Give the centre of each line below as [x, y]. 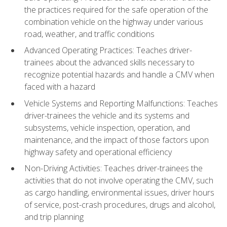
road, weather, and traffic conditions [89, 34]
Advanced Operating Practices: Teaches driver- [108, 50]
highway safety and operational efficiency [98, 152]
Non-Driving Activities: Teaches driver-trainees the [113, 168]
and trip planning [54, 217]
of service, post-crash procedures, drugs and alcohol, [120, 205]
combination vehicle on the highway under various [114, 22]
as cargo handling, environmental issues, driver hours [119, 193]
